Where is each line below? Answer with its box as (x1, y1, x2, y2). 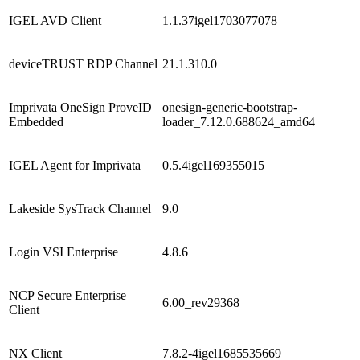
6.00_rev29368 (162, 295, 239, 309)
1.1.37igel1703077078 (162, 13, 277, 27)
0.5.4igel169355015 (162, 157, 264, 172)
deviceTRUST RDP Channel (9, 56, 157, 71)
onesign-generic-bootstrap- (162, 100, 297, 114)
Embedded (9, 114, 63, 129)
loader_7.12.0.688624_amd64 (162, 114, 315, 129)
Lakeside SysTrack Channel (9, 201, 151, 215)
